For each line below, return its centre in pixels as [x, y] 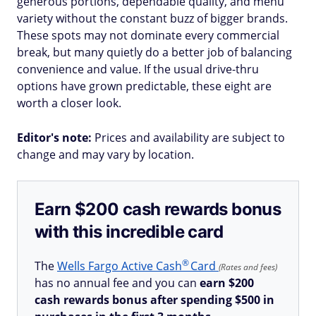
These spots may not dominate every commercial [148, 35]
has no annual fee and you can [117, 283]
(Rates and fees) [248, 267]
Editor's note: [54, 138]
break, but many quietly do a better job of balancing [154, 52]
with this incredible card [129, 232]
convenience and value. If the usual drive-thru [138, 69]
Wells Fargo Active [107, 266]
